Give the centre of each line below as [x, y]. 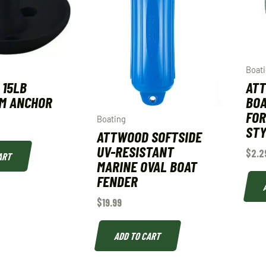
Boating [111, 119]
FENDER [117, 181]
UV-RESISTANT [135, 151]
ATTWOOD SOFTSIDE [149, 137]
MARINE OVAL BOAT [147, 166]
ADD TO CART [138, 235]
